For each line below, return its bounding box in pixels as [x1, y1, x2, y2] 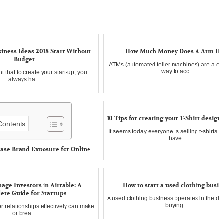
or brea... [12, 209, 36, 217]
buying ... [165, 201, 190, 209]
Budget [13, 55, 35, 63]
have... [168, 134, 186, 142]
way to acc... [161, 67, 194, 75]
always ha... [8, 75, 40, 83]
